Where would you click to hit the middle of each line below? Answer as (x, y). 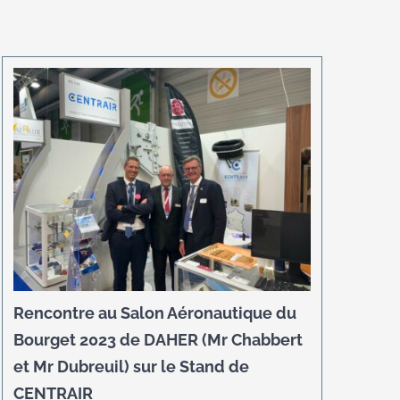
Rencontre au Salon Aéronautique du (155, 312)
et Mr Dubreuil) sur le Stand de (132, 366)
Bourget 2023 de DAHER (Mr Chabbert (158, 339)
